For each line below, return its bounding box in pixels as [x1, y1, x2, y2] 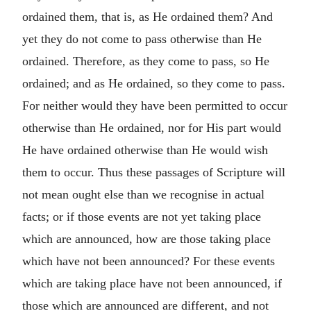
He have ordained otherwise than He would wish [22, 142, 268, 157]
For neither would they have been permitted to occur [22, 98, 287, 112]
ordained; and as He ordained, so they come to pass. [22, 76, 285, 90]
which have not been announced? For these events [22, 253, 275, 268]
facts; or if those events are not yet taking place [22, 209, 261, 224]
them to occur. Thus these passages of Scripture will [22, 165, 285, 179]
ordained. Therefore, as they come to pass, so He [22, 53, 269, 68]
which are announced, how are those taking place [22, 231, 271, 246]
